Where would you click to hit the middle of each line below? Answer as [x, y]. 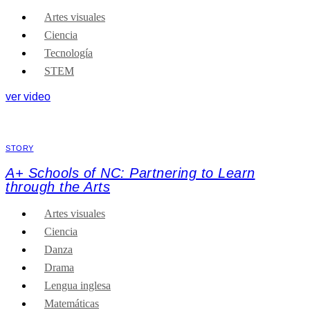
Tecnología [69, 53]
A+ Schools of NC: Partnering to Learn [130, 173]
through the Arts [58, 187]
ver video [28, 97]
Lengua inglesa [77, 286]
